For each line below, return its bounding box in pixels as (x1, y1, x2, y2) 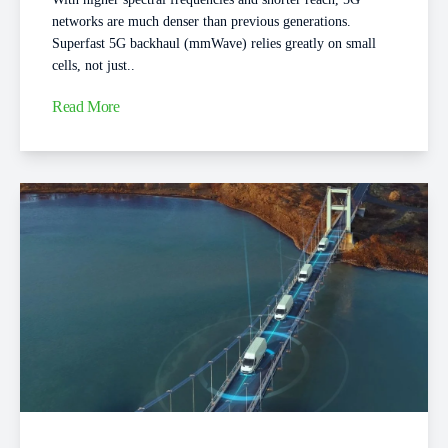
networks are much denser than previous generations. (52, 13, 351, 29)
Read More (52, 98, 120, 116)
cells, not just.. (52, 57, 135, 73)
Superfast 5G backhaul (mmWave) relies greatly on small (52, 35, 376, 51)
